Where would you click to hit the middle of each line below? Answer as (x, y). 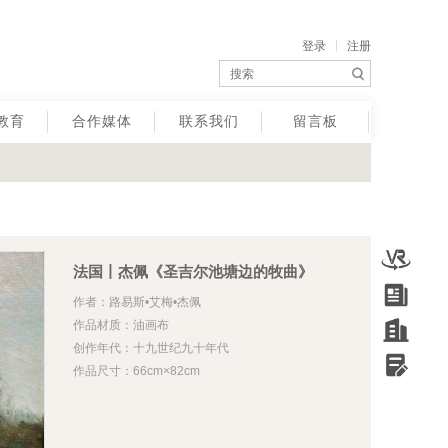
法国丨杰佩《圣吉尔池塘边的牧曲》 (192, 271)
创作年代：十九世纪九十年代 (150, 348)
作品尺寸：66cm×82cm (136, 371)
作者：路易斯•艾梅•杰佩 (136, 302)
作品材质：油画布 (120, 325)
